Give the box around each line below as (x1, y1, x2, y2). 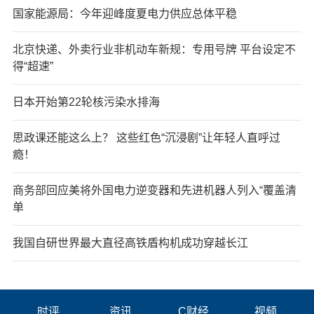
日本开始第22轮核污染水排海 (12, 95, 160, 108)
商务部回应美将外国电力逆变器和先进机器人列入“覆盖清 (12, 184, 296, 196)
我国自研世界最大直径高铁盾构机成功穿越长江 (12, 236, 248, 249)
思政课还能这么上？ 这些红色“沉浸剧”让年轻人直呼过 (12, 131, 280, 144)
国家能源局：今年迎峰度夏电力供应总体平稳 (12, 7, 237, 20)
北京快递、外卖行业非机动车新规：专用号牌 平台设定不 (12, 43, 296, 55)
